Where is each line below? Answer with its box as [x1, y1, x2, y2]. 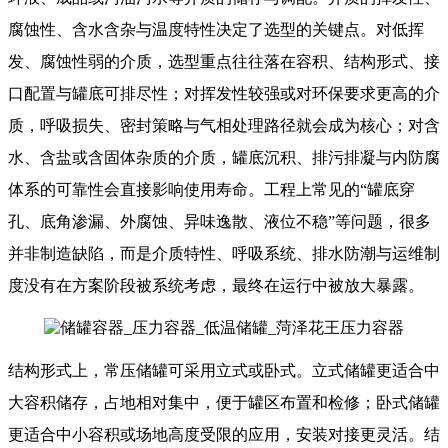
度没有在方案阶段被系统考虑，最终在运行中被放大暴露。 [8, 277, 424, 295]
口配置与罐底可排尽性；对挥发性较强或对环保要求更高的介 [8, 85, 440, 103]
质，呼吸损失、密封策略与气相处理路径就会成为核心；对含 [8, 117, 440, 135]
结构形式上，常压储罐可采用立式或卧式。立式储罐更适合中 [8, 362, 440, 380]
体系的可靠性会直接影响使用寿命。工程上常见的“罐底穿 [8, 181, 415, 199]
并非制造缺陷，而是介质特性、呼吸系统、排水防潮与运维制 [8, 245, 440, 263]
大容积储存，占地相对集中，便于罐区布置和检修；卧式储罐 [8, 394, 440, 412]
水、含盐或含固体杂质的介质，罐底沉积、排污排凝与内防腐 [8, 149, 440, 167]
